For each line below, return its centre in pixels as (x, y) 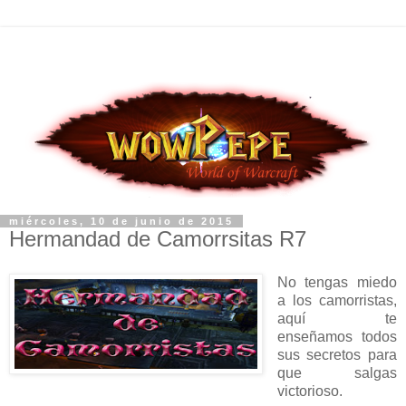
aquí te (337, 318)
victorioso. (309, 391)
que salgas (337, 372)
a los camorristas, (337, 300)
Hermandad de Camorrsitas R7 (158, 239)
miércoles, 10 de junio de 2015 (121, 221)
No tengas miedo (337, 282)
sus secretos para (337, 354)
